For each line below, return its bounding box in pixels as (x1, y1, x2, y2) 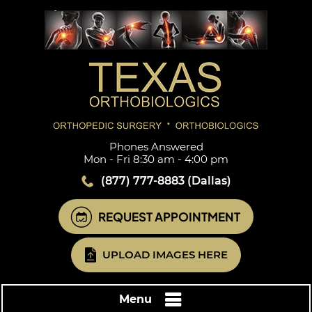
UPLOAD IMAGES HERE (102, 248, 228, 261)
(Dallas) (184, 174, 231, 187)
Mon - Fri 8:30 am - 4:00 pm (84, 153, 228, 166)
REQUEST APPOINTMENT (98, 209, 240, 224)
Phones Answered (109, 140, 203, 153)
